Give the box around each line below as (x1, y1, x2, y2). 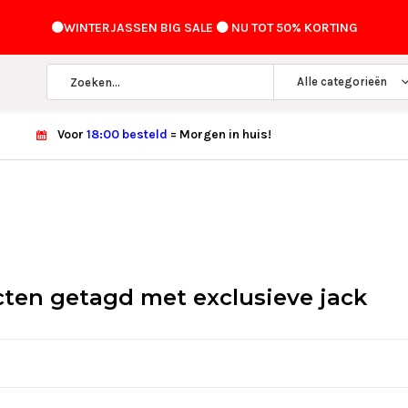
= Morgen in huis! (170, 127, 271, 142)
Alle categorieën (297, 75, 387, 88)
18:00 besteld (87, 127, 170, 142)
